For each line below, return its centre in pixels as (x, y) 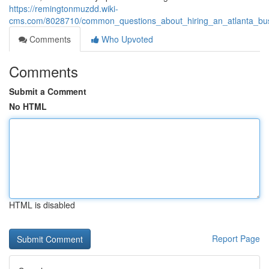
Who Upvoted (126, 39)
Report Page (236, 238)
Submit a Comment (48, 91)
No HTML (28, 106)
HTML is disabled (42, 205)
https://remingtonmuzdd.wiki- (64, 8)
